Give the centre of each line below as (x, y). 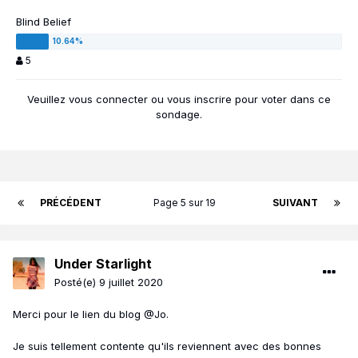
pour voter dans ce (281, 99)
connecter (122, 99)
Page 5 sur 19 (187, 203)
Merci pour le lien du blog (78, 314)
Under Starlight (103, 264)
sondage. (179, 115)
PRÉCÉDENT (71, 203)
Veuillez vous (62, 99)
